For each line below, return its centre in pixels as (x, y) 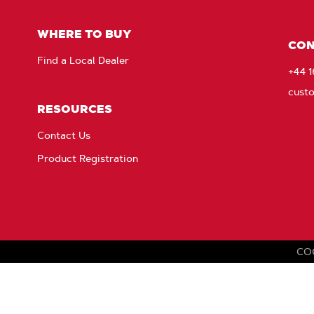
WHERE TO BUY (84, 34)
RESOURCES (74, 109)
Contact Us (63, 135)
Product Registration (87, 158)
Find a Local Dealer (83, 60)
